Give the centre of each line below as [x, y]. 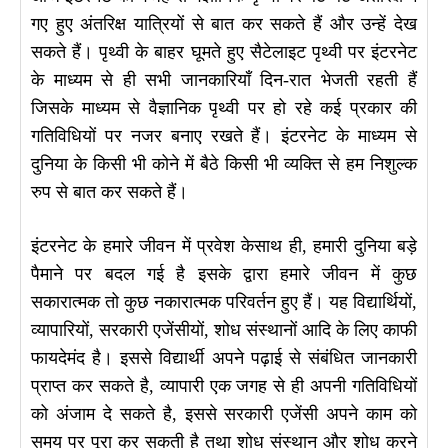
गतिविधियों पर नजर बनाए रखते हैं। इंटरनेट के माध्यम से [224, 136]
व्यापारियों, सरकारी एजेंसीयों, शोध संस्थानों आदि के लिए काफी [224, 330]
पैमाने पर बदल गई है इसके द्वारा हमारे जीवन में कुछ [224, 274]
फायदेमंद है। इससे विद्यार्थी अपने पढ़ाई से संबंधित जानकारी [224, 358]
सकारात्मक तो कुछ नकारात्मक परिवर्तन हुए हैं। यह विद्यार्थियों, [224, 302]
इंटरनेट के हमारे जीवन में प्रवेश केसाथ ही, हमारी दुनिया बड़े [224, 246]
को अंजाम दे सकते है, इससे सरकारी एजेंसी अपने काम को [224, 414]
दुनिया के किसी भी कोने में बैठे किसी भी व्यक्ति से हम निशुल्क [224, 164]
